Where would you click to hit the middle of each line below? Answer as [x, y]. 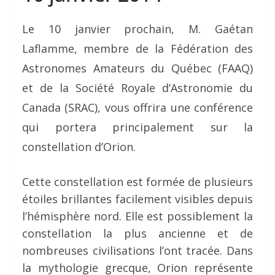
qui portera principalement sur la [137, 127]
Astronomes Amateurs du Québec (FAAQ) [137, 68]
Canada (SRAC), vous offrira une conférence [137, 108]
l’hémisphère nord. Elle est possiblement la [137, 216]
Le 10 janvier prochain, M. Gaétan [137, 29]
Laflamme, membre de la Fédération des [137, 49]
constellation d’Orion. [79, 147]
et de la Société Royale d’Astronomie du [137, 88]
